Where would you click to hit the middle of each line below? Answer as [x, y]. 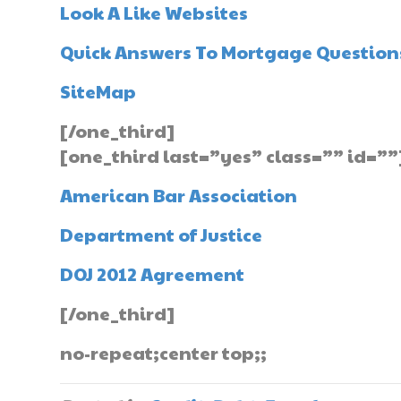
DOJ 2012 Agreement [153, 274]
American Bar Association [179, 195]
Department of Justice [162, 235]
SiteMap [98, 91]
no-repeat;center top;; [164, 353]
